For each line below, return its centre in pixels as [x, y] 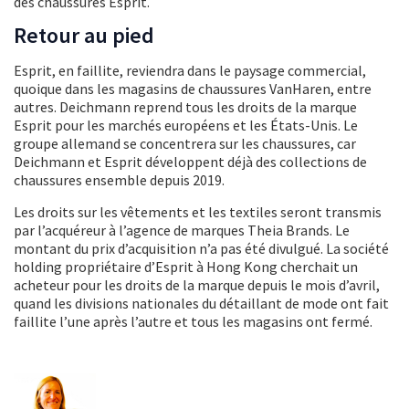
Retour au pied [84, 35]
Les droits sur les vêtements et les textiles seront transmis [198, 211]
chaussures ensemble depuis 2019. [119, 179]
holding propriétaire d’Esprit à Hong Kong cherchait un [186, 266]
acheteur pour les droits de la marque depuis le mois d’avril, [197, 284]
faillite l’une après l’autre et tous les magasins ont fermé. [193, 321]
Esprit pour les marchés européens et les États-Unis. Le [186, 125]
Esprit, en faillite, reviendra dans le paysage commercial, [190, 70]
